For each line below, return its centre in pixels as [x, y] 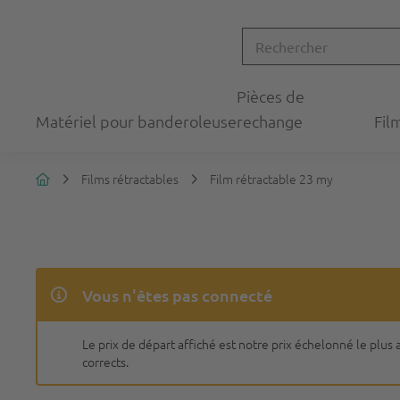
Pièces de [271, 96]
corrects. [105, 362]
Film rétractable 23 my [271, 179]
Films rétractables [130, 179]
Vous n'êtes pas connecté [177, 295]
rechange [270, 121]
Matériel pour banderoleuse [136, 121]
